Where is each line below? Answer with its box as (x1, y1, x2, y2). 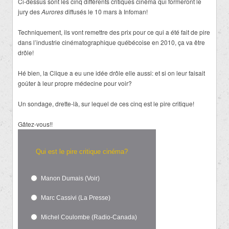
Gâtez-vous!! (18, 119, 53, 128)
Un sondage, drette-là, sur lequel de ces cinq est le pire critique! (18, 99, 194, 108)
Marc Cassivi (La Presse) (41, 194, 110, 201)
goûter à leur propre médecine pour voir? (18, 78, 132, 87)
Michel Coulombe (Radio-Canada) (41, 213, 137, 221)
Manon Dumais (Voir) (41, 174, 100, 182)
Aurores (41, 7, 63, 16)
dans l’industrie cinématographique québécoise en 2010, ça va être (18, 37, 205, 47)
